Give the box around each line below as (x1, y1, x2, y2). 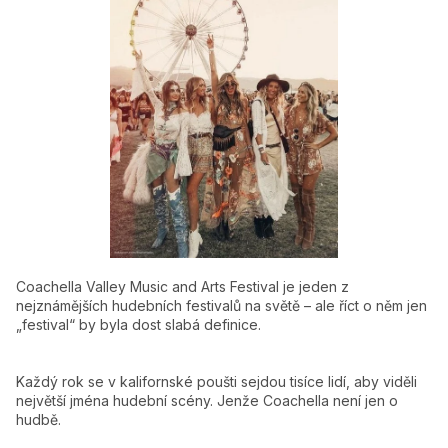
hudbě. (16, 410, 61, 428)
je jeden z (279, 277, 349, 295)
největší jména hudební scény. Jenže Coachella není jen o (16, 391, 398, 409)
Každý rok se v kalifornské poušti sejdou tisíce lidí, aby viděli (16, 372, 417, 390)
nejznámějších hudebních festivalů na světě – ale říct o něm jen (16, 296, 427, 314)
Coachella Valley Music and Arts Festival (16, 277, 279, 295)
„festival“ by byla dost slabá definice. (16, 315, 261, 333)
